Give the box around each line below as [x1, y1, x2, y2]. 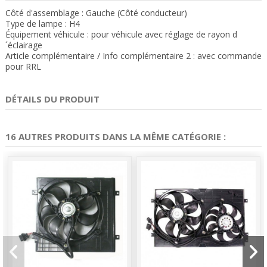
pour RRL [5, 61, 41, 73]
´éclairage [5, 39, 42, 51]
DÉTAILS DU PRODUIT [5, 93, 100, 105]
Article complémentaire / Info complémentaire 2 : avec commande [5, 50, 262, 62]
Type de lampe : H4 [5, 18, 80, 30]
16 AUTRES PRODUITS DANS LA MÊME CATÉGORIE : [5, 130, 226, 142]
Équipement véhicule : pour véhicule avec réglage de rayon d [5, 29, 237, 41]
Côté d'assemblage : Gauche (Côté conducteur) [5, 7, 187, 19]
